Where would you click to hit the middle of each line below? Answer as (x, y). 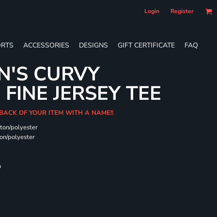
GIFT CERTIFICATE (146, 45)
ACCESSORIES (46, 45)
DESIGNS (93, 45)
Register (182, 11)
